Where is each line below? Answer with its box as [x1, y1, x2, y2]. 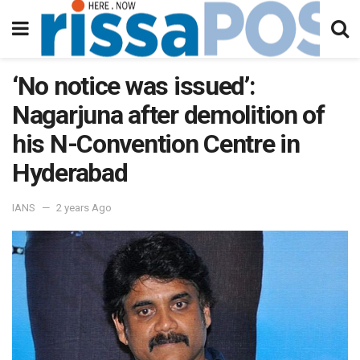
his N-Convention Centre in [12, 129, 300, 159]
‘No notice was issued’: [12, 71, 256, 101]
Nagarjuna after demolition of [12, 100, 325, 130]
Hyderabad [12, 157, 128, 188]
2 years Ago [56, 201, 112, 214]
